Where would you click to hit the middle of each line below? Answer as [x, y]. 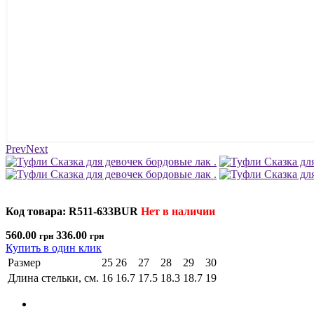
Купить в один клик [54, 247]
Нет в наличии [178, 211]
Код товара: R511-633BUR [72, 211]
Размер [24, 262]
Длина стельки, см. [53, 278]
